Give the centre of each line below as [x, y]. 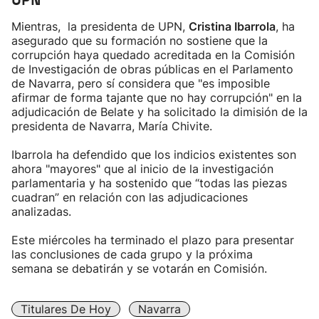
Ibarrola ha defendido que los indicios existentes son [154, 155]
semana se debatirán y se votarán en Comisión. [139, 268]
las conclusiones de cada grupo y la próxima [132, 254]
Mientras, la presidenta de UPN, [100, 26]
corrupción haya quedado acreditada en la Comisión [153, 55]
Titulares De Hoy [66, 309]
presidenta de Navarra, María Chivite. [112, 126]
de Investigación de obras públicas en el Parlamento [152, 69]
